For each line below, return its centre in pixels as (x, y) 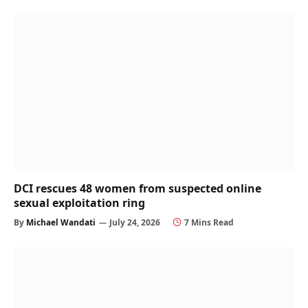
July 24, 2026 (135, 223)
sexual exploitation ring (79, 203)
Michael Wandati (61, 223)
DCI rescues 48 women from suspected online (137, 189)
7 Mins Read (209, 223)
